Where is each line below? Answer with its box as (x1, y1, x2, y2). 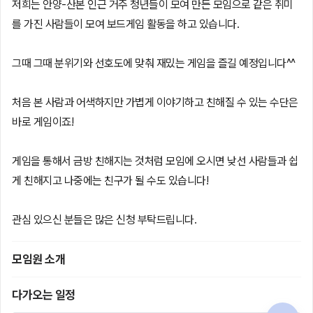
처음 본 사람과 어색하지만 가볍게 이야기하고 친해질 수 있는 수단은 (12, 95, 298, 109)
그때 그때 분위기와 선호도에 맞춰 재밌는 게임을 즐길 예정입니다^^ (12, 56, 296, 70)
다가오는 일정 (12, 287, 75, 302)
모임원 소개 (12, 252, 65, 266)
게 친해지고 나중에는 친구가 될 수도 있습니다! (12, 173, 208, 187)
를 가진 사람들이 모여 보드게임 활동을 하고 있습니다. (12, 17, 239, 31)
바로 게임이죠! (12, 115, 73, 129)
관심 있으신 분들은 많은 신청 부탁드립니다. (12, 212, 196, 226)
